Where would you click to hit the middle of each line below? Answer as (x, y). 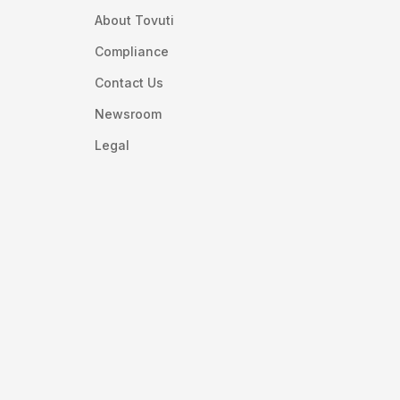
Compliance (132, 51)
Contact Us (129, 82)
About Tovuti (135, 20)
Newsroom (129, 113)
